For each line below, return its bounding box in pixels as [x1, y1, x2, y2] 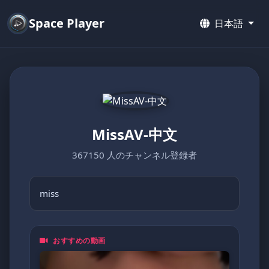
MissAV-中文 [92, 124, 177, 144]
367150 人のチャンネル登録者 [72, 149, 197, 161]
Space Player [29, 15, 104, 31]
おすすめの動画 [50, 235, 106, 246]
